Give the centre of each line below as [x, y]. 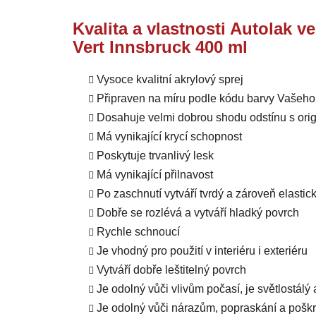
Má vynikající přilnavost [155, 175]
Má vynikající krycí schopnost [169, 137]
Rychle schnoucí [138, 232]
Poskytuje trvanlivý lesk [155, 156]
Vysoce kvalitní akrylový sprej [170, 80]
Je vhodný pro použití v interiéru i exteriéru [202, 251]
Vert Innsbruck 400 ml [160, 47]
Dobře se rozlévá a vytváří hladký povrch [198, 213]
